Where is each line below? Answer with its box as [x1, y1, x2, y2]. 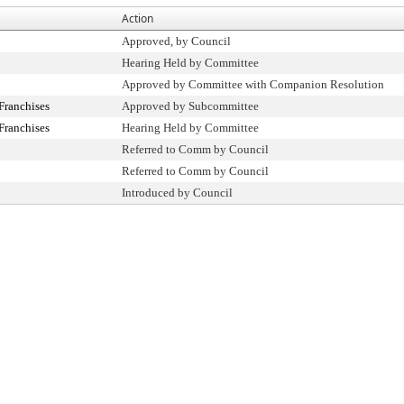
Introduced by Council [122, 186, 233, 199]
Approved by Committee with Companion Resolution [122, 78, 384, 91]
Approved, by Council [122, 34, 231, 48]
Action [122, 11, 153, 26]
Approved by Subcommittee [122, 99, 259, 113]
